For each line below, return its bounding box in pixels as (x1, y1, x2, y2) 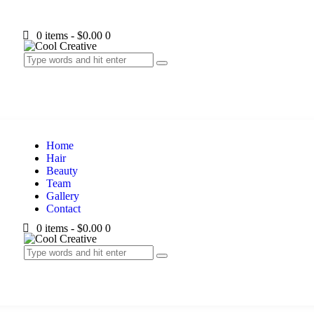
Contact (46, 203, 81, 214)
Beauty (46, 165, 78, 177)
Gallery (46, 190, 79, 202)
